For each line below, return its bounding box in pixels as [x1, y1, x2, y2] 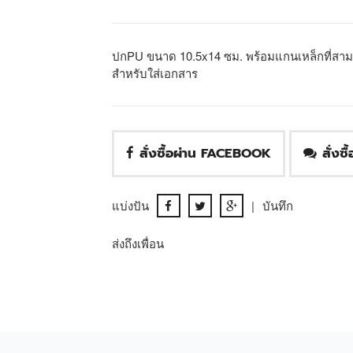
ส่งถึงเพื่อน [111, 235, 164, 252]
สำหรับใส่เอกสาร [111, 65, 198, 82]
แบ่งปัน [111, 197, 149, 214]
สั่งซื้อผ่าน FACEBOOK [139, 143, 271, 164]
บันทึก [262, 197, 293, 214]
